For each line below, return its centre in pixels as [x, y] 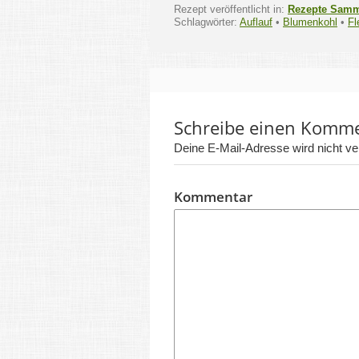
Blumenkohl [310, 22]
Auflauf [256, 22]
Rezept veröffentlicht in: [231, 9]
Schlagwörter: [207, 22]
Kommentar [213, 196]
